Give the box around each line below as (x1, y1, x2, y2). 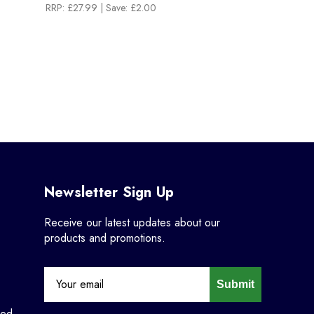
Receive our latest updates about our (43, 214, 220, 231)
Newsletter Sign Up (43, 182, 175, 203)
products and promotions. (43, 229, 165, 246)
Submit (216, 278, 254, 290)
